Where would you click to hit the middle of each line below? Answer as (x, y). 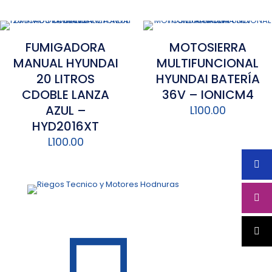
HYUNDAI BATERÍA (208, 79)
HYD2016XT (66, 126)
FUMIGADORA (66, 47)
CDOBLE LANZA (66, 95)
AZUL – (66, 110)
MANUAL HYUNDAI (66, 63)
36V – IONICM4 (208, 95)
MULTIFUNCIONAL (208, 63)
